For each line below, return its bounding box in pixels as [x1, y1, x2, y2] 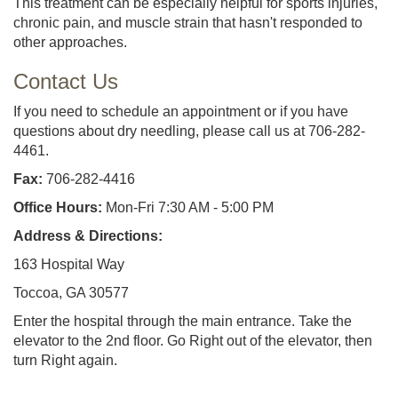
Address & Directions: [13, 227, 163, 243]
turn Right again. [13, 352, 117, 368]
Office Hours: [13, 199, 102, 215]
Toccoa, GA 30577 [13, 284, 129, 300]
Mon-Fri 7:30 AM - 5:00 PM [102, 199, 274, 215]
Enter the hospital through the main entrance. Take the [13, 313, 352, 329]
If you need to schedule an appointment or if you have [13, 103, 348, 119]
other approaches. [13, 34, 127, 50]
